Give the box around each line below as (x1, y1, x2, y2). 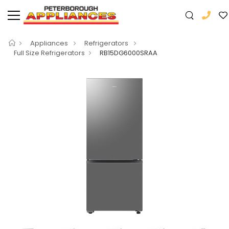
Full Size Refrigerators (14, 48, 85, 58)
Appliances (30, 38, 70, 48)
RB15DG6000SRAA (100, 48, 157, 58)
